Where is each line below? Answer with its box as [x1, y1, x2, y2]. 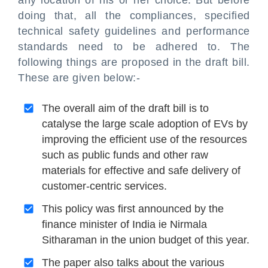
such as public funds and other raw [42, 149, 208, 161]
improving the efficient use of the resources [42, 133, 247, 145]
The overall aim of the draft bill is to [42, 102, 209, 114]
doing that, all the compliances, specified [18, 10, 250, 22]
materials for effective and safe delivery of [42, 165, 240, 176]
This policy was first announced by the [42, 203, 224, 215]
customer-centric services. [42, 180, 167, 192]
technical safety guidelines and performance [18, 25, 250, 37]
